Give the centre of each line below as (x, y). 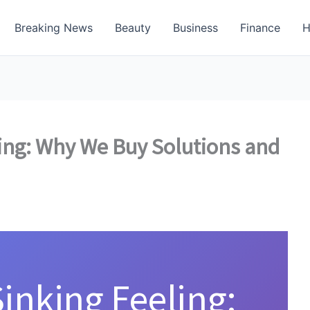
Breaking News (54, 28)
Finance (260, 28)
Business (195, 28)
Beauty (133, 28)
